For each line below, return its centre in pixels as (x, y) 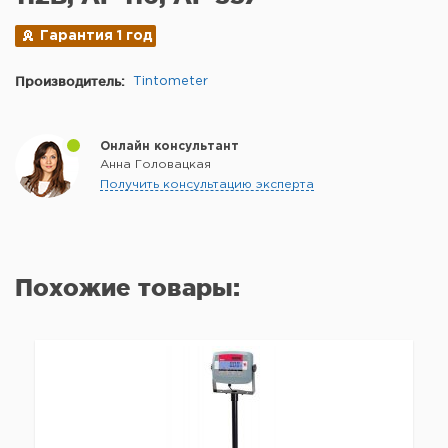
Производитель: (70, 80)
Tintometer (170, 81)
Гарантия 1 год (96, 35)
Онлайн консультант (169, 146)
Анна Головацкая (155, 164)
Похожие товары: (127, 287)
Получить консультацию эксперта (207, 184)
